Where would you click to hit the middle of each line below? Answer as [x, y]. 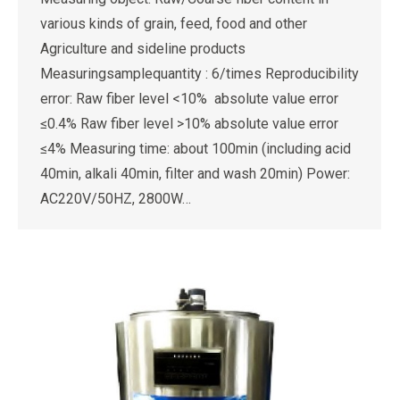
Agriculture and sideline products [143, 49]
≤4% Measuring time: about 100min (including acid [196, 149]
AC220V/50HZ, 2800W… [116, 199]
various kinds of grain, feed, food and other [174, 24]
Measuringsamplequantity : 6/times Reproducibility [200, 74]
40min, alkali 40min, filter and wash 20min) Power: [195, 174]
